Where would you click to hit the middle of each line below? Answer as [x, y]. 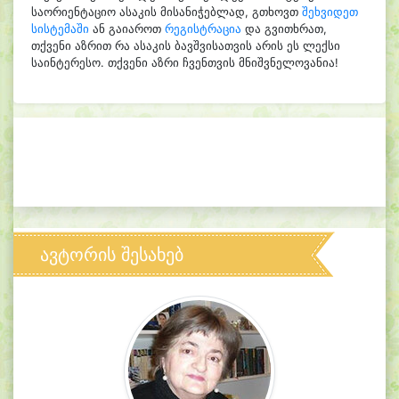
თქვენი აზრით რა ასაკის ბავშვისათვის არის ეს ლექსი [186, 46]
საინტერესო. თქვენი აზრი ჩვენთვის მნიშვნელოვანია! [185, 63]
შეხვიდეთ [330, 12]
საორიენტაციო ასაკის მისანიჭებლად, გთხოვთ [167, 12]
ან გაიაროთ [127, 29]
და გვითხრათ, [284, 29]
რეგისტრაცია [203, 29]
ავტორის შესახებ [112, 255]
